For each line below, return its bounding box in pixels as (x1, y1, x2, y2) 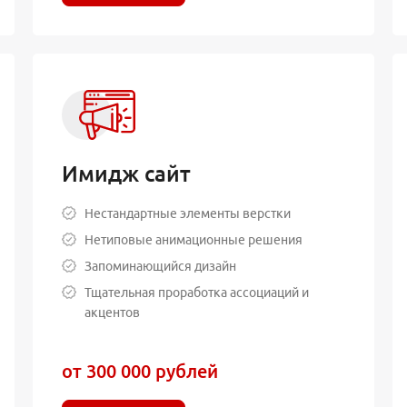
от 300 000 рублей (61, 360, 218, 382)
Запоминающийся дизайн (84, 258, 236, 273)
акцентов (84, 304, 140, 320)
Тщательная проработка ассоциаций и (84, 284, 309, 300)
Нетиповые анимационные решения (84, 232, 303, 247)
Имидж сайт (61, 161, 191, 186)
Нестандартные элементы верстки (84, 205, 291, 221)
